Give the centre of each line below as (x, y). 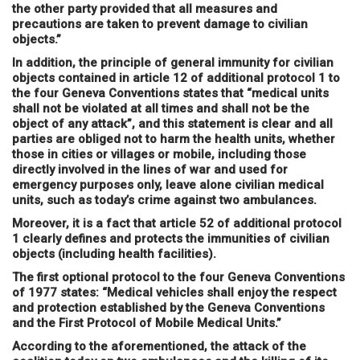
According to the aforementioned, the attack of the (159, 347)
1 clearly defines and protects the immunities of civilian (171, 239)
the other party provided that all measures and (145, 9)
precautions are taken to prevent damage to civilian (160, 25)
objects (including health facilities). (114, 254)
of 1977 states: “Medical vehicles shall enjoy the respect (174, 293)
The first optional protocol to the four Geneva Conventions (178, 278)
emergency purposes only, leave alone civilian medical (168, 185)
